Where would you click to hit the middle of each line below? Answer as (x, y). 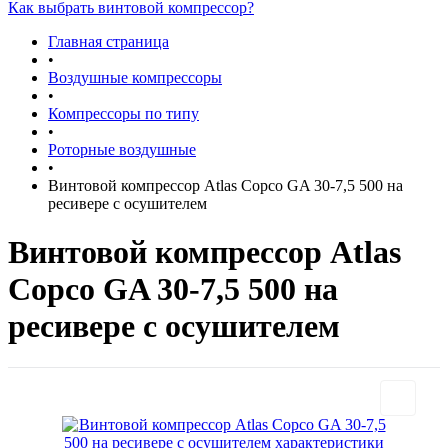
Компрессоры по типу (123, 113)
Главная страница (108, 41)
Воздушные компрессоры (135, 77)
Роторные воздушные (122, 149)
